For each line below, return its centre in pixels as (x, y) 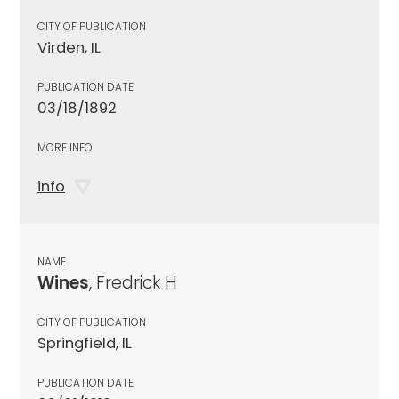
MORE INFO (65, 147)
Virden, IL (69, 47)
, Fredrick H (133, 282)
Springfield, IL (85, 343)
